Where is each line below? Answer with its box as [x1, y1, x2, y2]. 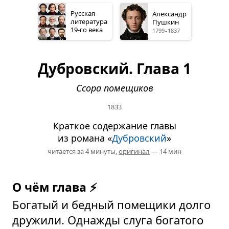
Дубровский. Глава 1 [38, 59, 191, 79]
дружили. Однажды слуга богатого [12, 212, 203, 228]
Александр [152, 9, 187, 19]
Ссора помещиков [76, 82, 153, 95]
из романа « [58, 132, 112, 145]
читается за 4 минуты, [48, 147, 119, 156]
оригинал [119, 147, 150, 156]
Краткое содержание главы [53, 120, 176, 132]
